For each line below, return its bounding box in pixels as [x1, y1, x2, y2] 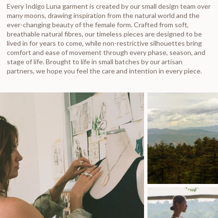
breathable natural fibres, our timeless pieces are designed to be [7, 30, 202, 38]
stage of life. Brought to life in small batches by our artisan [7, 57, 182, 66]
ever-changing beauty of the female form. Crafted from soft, [7, 20, 189, 29]
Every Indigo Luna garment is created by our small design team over [7, 2, 211, 11]
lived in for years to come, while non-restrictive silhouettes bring [7, 39, 202, 48]
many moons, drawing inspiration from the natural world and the [7, 11, 200, 20]
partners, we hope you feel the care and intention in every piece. [7, 67, 202, 75]
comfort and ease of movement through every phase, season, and [7, 48, 205, 57]
